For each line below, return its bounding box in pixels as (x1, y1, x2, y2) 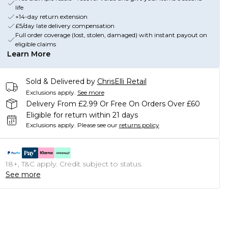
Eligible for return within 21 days (25, 110, 138, 120)
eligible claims (15, 40, 56, 48)
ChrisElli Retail (97, 77, 147, 86)
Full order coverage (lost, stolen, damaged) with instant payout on (15, 31, 207, 39)
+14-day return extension (15, 13, 88, 20)
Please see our (77, 121, 118, 129)
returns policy (119, 121, 159, 129)
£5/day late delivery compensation (15, 22, 115, 30)
